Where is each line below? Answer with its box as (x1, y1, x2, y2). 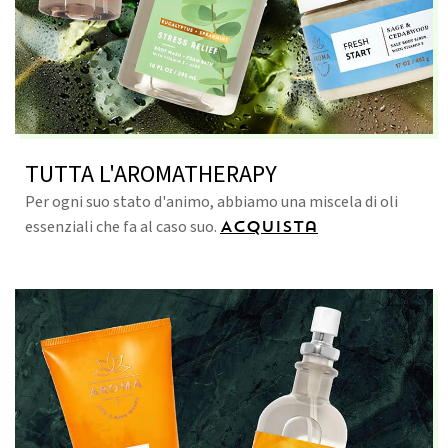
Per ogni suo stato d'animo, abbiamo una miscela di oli (25, 191, 398, 214)
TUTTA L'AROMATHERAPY (25, 156, 277, 192)
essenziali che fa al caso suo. (25, 216, 220, 239)
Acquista (220, 216, 318, 237)
